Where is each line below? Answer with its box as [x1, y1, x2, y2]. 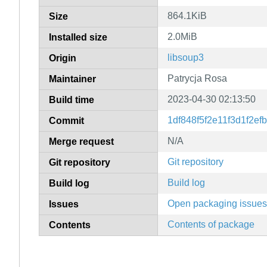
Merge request [49, 136, 114, 147]
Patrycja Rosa [167, 73, 227, 83]
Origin [49, 52, 76, 63]
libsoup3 [167, 52, 204, 63]
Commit [49, 115, 84, 126]
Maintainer [49, 73, 96, 84]
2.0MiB [167, 31, 197, 42]
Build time [49, 94, 94, 105]
